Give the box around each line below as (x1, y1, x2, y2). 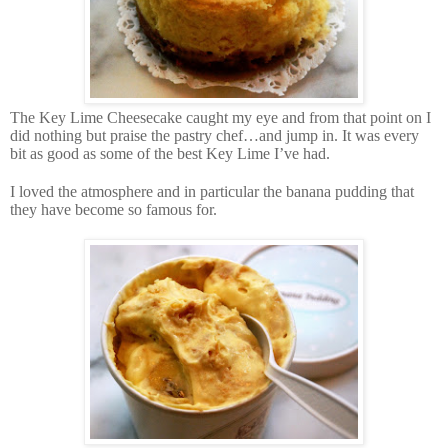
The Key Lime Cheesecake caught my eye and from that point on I (10, 108, 431, 126)
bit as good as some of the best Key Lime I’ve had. (10, 144, 330, 162)
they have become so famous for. (10, 200, 217, 218)
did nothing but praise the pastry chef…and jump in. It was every (10, 126, 419, 144)
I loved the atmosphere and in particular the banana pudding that (10, 182, 414, 200)
